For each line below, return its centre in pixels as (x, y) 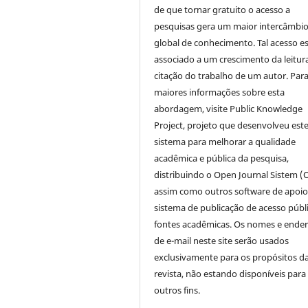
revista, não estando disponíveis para (230, 273)
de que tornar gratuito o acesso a (222, 9)
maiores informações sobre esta (220, 92)
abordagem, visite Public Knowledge (229, 108)
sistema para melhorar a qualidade (225, 141)
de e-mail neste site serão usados (222, 240)
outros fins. (177, 290)
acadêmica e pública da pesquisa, (222, 158)
